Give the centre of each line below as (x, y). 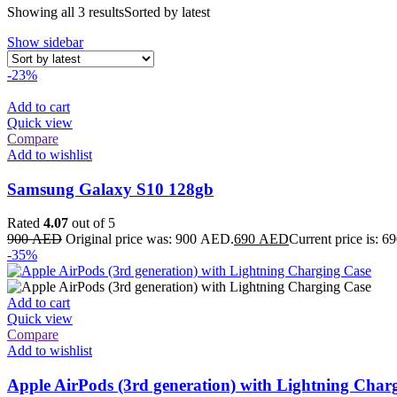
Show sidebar (45, 42)
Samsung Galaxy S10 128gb (110, 189)
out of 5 (92, 223)
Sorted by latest (167, 12)
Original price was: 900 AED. (150, 239)
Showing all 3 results (66, 12)
